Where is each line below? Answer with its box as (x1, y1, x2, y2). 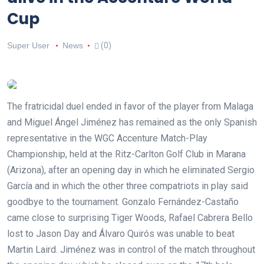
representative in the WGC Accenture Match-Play (7, 133, 207, 144)
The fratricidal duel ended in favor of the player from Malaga (7, 101, 253, 113)
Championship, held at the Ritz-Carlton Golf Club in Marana (7, 148, 246, 160)
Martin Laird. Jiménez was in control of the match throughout (7, 244, 255, 256)
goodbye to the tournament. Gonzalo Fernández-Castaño (7, 196, 239, 208)
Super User (7, 41, 49, 51)
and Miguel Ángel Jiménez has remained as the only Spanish (7, 117, 257, 128)
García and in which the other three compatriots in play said (7, 180, 248, 192)
